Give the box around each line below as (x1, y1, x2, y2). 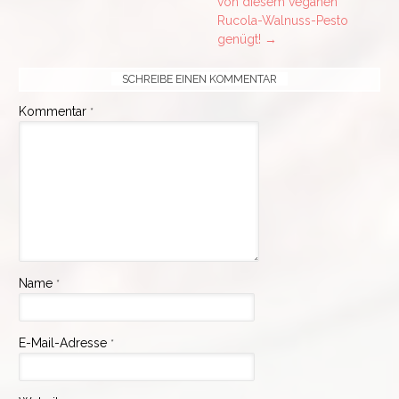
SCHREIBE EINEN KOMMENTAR (122, 72, 277, 86)
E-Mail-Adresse (19, 336, 110, 351)
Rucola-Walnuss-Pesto (217, 13, 349, 28)
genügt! (217, 32, 265, 47)
